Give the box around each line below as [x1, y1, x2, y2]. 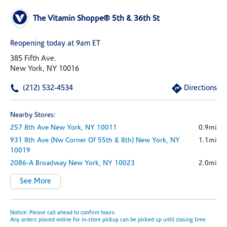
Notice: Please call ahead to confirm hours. [10, 210, 116, 216]
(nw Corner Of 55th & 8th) [51, 137, 134, 144]
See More [20, 178, 51, 185]
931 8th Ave [10, 137, 49, 144]
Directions [184, 85, 217, 92]
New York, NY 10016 [10, 65, 79, 73]
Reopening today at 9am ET [10, 40, 100, 48]
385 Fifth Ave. [10, 55, 56, 63]
